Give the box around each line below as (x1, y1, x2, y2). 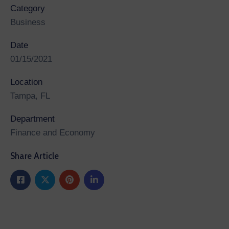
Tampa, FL (10, 90, 50, 101)
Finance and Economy (10, 127, 95, 138)
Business (10, 17, 45, 27)
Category (10, 3, 45, 13)
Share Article (10, 150, 59, 161)
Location (10, 77, 42, 87)
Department (10, 113, 55, 124)
